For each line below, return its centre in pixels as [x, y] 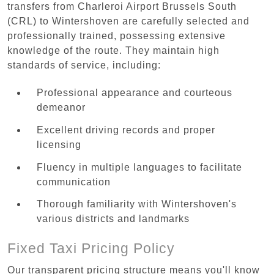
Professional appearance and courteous [135, 92]
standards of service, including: [84, 65]
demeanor [61, 107]
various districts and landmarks [113, 219]
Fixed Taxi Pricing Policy [91, 248]
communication [74, 182]
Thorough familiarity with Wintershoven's [137, 204]
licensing [59, 144]
